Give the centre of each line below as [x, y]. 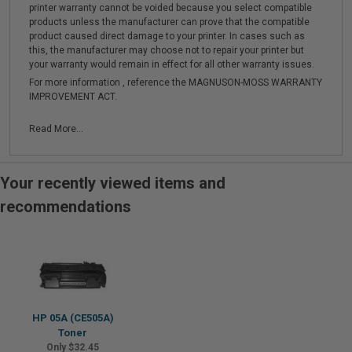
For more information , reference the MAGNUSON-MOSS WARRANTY [176, 82]
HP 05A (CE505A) [73, 318]
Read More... [56, 129]
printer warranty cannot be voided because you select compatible [170, 8]
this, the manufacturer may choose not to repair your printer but [167, 50]
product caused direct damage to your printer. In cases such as [167, 36]
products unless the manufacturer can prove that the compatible [169, 22]
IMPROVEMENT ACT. [73, 97]
